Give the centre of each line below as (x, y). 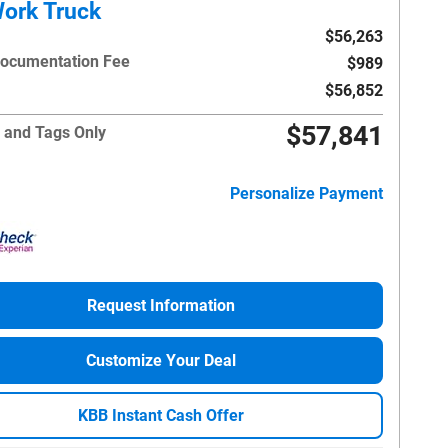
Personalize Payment (306, 194)
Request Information (161, 306)
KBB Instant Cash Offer (161, 415)
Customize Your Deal (161, 361)
